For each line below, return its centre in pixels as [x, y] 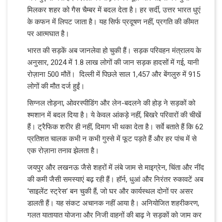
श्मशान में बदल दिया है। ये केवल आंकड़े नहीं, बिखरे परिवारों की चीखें [114, 115]
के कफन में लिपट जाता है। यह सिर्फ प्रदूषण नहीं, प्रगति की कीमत [113, 22]
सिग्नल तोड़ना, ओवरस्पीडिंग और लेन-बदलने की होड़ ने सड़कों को [111, 103]
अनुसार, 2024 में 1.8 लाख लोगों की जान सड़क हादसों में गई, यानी [113, 62]
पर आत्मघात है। [48, 33]
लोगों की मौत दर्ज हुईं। [57, 86]
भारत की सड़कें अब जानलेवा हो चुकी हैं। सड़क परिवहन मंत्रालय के [114, 50]
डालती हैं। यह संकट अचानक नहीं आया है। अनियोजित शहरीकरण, [113, 203]
